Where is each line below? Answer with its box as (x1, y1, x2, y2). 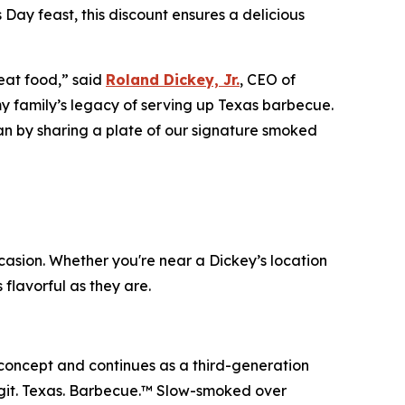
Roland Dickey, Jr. (106, 71, 240, 89)
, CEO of (240, 71, 296, 89)
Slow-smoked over (153, 381, 287, 400)
